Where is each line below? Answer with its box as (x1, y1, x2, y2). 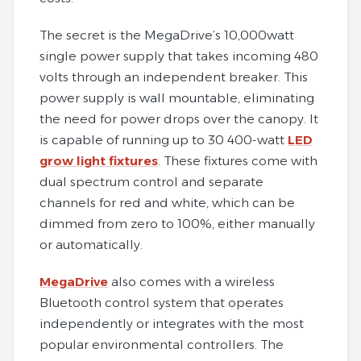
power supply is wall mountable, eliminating (39, 89, 314, 106)
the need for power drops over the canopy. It (39, 110, 318, 127)
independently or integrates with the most (39, 315, 304, 331)
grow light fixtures (39, 152, 158, 168)
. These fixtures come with (158, 152, 317, 168)
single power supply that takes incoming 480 (39, 48, 318, 64)
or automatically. (39, 236, 143, 252)
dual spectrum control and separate (39, 173, 263, 189)
